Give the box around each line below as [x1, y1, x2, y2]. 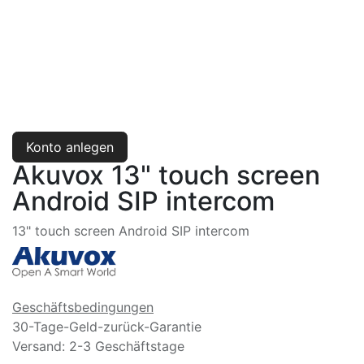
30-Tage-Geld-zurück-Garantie [12, 318, 201, 336]
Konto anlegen [26, 138, 114, 155]
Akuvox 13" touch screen [12, 158, 320, 191]
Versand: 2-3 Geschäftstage [12, 338, 184, 355]
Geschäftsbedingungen [12, 299, 154, 316]
